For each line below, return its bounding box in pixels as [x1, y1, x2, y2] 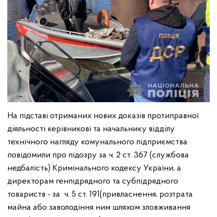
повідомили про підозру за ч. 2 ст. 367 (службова [7, 150, 189, 160]
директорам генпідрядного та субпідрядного [7, 176, 178, 186]
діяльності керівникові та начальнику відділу [7, 124, 175, 134]
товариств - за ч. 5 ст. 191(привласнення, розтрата [7, 189, 193, 199]
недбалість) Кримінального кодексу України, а [7, 163, 181, 173]
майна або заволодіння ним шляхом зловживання [7, 202, 190, 212]
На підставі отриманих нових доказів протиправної [7, 111, 199, 121]
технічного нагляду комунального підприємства [7, 137, 187, 147]
